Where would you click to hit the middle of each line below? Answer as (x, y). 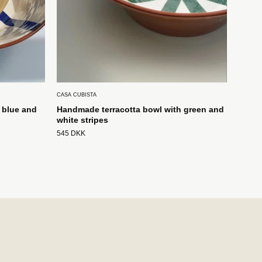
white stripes (82, 120)
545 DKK (71, 134)
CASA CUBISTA (77, 95)
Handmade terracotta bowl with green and (140, 110)
